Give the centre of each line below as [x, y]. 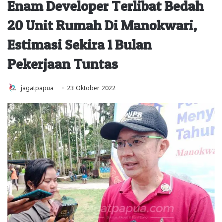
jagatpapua [37, 87]
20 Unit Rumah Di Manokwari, [102, 25]
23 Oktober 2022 [91, 87]
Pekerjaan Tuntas [63, 64]
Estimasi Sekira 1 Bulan [80, 44]
